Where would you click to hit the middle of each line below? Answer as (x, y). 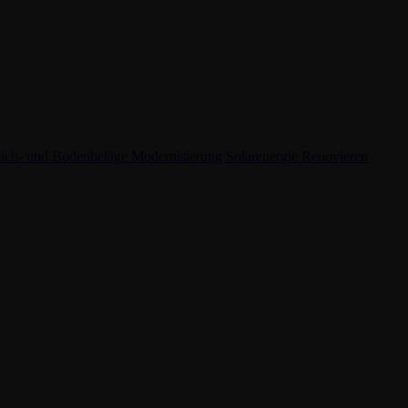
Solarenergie (264, 156)
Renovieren (335, 156)
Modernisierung (178, 156)
